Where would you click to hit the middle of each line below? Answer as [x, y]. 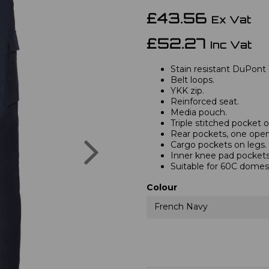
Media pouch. [199, 112]
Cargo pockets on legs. [219, 144]
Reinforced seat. [205, 101]
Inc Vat [231, 46]
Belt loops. [192, 80]
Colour [162, 187]
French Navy [181, 206]
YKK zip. [187, 90]
